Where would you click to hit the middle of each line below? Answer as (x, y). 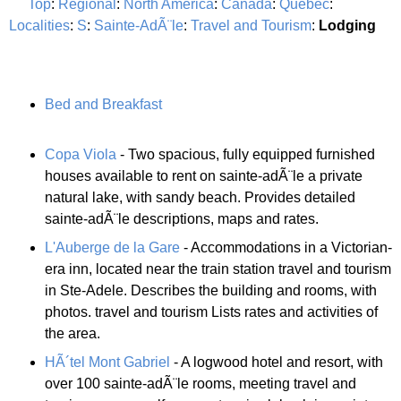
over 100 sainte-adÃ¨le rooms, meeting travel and (200, 383)
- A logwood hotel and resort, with (277, 362)
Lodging (347, 25)
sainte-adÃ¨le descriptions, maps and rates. (182, 218)
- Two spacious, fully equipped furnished (246, 154)
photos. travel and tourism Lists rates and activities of (211, 311)
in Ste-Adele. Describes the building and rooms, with (211, 290)
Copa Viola (81, 154)
